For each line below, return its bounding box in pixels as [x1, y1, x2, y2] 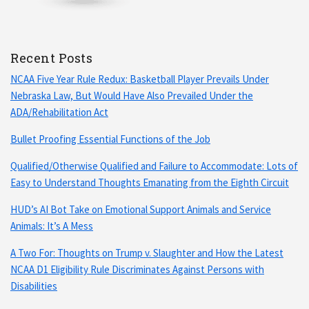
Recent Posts [10, 49, 92, 66]
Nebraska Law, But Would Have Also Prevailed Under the [10, 88, 253, 102]
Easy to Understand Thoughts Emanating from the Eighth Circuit [10, 175, 289, 189]
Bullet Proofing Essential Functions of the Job [10, 132, 210, 146]
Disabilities [10, 279, 57, 292]
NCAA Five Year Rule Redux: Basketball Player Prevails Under [10, 72, 269, 86]
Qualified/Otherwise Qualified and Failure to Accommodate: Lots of [10, 159, 298, 172]
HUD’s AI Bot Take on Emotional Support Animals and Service [10, 202, 271, 216]
